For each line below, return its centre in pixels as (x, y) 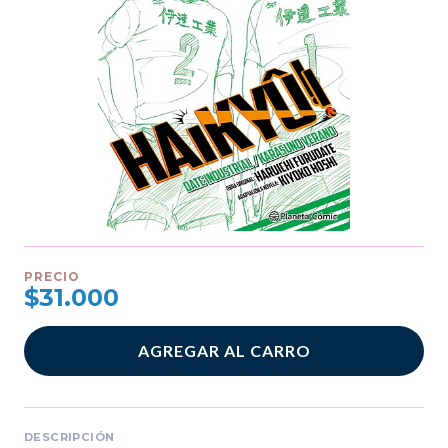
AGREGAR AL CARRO (224, 351)
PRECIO (52, 277)
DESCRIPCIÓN (69, 437)
